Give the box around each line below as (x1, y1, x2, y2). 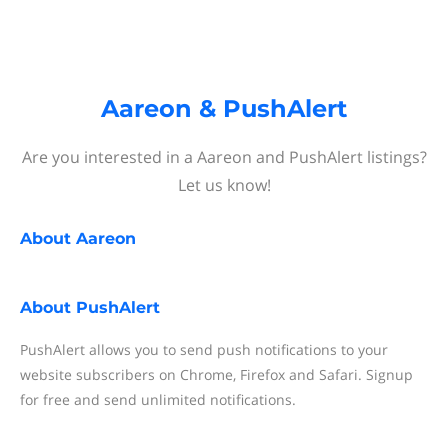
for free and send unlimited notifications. (20, 390, 296, 409)
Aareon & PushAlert (101, 94, 347, 123)
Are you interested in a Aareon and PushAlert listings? (21, 146, 427, 168)
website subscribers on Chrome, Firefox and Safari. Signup (20, 365, 413, 384)
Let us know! (177, 174, 271, 196)
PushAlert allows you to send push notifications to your (20, 340, 388, 359)
